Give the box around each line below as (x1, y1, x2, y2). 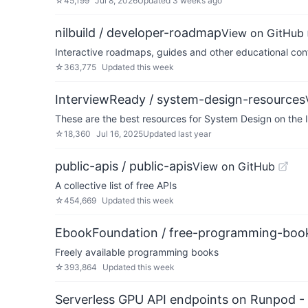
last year (178, 129, 211, 139)
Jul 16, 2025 (96, 129, 143, 139)
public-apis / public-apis (55, 159, 192, 173)
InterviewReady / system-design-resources (55, 92, 305, 107)
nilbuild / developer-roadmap (55, 25, 221, 40)
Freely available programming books (55, 246, 219, 258)
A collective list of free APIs (55, 179, 177, 191)
